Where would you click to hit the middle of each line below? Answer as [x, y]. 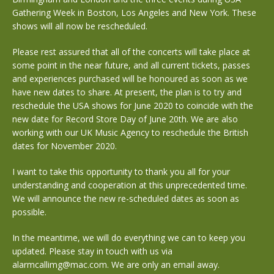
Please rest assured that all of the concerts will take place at [131, 52]
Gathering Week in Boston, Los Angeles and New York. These [134, 13]
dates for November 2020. [65, 146]
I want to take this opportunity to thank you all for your [121, 172]
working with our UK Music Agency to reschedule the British [130, 132]
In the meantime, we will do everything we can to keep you [129, 238]
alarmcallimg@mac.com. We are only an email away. [116, 265]
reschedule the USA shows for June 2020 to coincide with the [133, 106]
